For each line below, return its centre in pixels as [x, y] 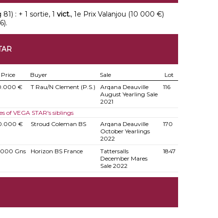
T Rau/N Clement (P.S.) [63, 87]
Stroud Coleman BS [58, 124]
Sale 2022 [114, 166]
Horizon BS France [56, 151]
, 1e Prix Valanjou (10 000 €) [117, 14]
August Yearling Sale [129, 94]
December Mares [124, 158]
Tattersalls [114, 151]
